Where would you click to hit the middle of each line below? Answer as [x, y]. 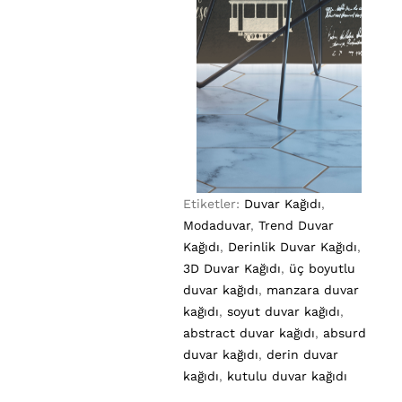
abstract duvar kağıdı [249, 333]
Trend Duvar [296, 226]
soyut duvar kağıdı [284, 312]
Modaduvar [217, 226]
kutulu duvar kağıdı [287, 376]
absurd [345, 333]
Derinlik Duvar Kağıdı [293, 247]
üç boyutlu [322, 269]
